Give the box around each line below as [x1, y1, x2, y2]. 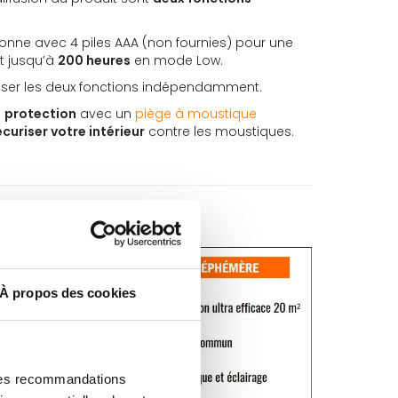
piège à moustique [135, 104, 257, 123]
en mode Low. [131, 51, 223, 69]
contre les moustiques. [145, 122, 294, 140]
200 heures [58, 51, 131, 69]
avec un [76, 104, 135, 123]
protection [4, 104, 76, 123]
